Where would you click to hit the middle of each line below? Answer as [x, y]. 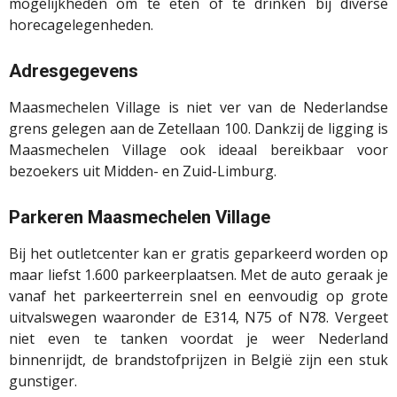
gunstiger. [43, 381]
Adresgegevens [74, 71]
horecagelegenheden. [81, 25]
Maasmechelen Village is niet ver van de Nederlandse [198, 108]
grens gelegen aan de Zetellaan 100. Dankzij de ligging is [198, 129]
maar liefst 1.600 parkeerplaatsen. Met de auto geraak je [198, 275]
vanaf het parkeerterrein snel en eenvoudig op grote [198, 296]
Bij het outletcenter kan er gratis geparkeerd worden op [198, 254]
